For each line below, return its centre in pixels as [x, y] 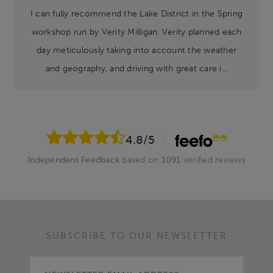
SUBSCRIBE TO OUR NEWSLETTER [136, 236]
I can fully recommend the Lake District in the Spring [136, 14]
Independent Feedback [74, 160]
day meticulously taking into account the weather [136, 50]
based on [140, 160]
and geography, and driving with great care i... [136, 69]
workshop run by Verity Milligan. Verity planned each [136, 32]
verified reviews [213, 160]
